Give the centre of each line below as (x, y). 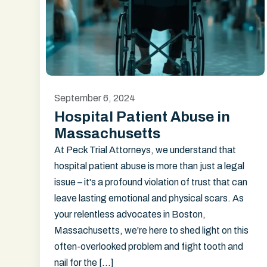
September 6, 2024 (95, 98)
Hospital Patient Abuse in (142, 117)
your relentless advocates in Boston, (130, 214)
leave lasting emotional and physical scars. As (149, 198)
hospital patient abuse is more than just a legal (150, 166)
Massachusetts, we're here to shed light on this (152, 230)
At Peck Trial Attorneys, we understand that (145, 150)
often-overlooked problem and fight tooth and (149, 246)
